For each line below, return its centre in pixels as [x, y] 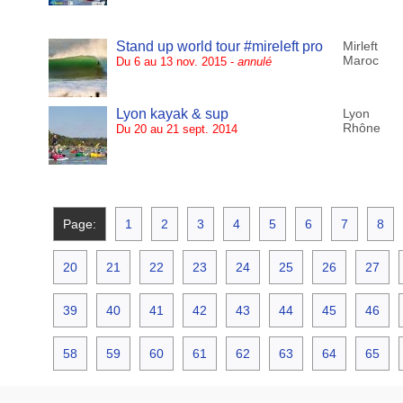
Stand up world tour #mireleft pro [219, 47]
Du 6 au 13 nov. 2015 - [176, 62]
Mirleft [360, 46]
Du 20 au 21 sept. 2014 [176, 130]
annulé [254, 62]
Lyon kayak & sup [172, 114]
